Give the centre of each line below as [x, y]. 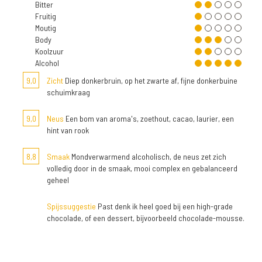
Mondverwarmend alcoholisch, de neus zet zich [148, 157]
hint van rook [68, 130]
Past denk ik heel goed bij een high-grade [164, 206]
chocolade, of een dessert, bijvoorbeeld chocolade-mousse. [146, 218]
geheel [58, 180]
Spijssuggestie [71, 206]
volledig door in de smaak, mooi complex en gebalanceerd [142, 168]
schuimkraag [68, 92]
